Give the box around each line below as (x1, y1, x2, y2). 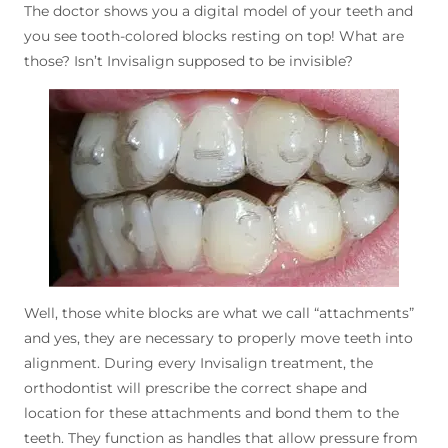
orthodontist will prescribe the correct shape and (24, 379, 368, 398)
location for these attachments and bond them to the (24, 404, 400, 423)
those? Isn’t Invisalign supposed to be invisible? (24, 52, 354, 71)
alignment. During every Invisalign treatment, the (24, 354, 374, 373)
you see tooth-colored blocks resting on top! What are (24, 27, 405, 46)
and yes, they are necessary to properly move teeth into (24, 329, 414, 348)
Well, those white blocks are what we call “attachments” (24, 304, 415, 323)
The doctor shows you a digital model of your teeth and (24, 2, 414, 21)
